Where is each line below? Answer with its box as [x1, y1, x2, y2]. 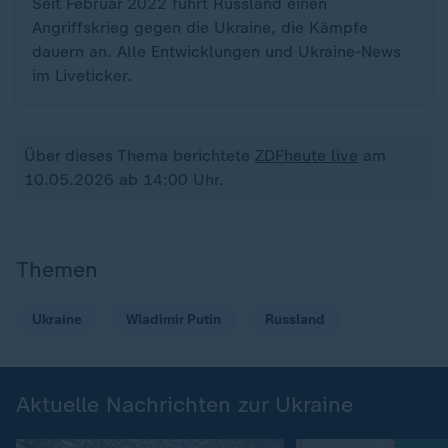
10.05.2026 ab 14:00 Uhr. [24, 170, 224, 189]
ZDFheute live [255, 146, 358, 165]
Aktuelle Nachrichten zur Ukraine [16, 391, 353, 418]
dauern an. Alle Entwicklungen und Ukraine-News [32, 42, 401, 61]
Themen [16, 256, 98, 283]
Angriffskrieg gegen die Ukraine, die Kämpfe [32, 18, 368, 37]
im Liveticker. [32, 66, 132, 85]
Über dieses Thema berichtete [24, 146, 255, 165]
